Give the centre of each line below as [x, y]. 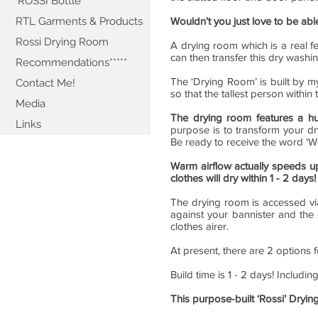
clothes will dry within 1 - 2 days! [243, 178]
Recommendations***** [71, 62]
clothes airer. [199, 226]
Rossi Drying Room [62, 42]
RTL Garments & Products [79, 21]
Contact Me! [45, 83]
